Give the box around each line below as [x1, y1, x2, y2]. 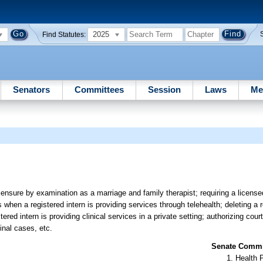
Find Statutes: [42, 31, 86, 38]
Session [147, 84, 181, 95]
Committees [74, 84, 124, 95]
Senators [13, 84, 50, 95]
